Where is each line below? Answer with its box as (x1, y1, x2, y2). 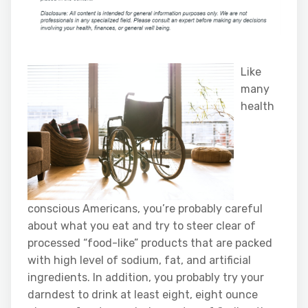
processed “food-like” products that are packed (27, 236, 272, 250)
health (241, 99, 274, 113)
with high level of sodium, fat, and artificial (27, 254, 251, 267)
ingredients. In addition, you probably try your (27, 271, 264, 285)
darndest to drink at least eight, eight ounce (27, 288, 258, 302)
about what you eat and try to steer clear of (27, 219, 256, 233)
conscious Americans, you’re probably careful (27, 202, 263, 216)
